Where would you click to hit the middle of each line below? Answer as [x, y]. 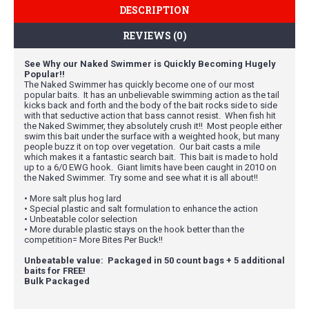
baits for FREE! [55, 270]
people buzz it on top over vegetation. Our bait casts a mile [142, 146]
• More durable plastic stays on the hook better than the [134, 229]
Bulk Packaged [57, 281]
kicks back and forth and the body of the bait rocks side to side [151, 105]
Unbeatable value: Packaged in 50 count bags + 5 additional [154, 260]
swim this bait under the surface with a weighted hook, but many [152, 136]
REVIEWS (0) [154, 35]
